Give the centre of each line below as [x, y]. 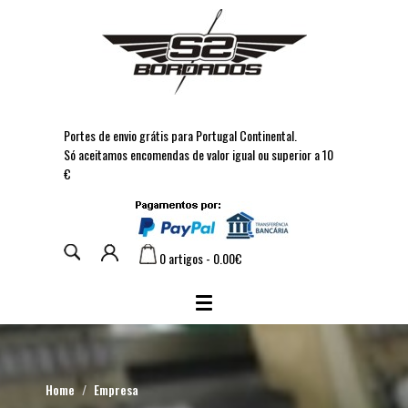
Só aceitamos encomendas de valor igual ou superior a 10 [199, 154]
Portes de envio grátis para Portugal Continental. [180, 135]
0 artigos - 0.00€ [199, 258]
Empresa [116, 389]
